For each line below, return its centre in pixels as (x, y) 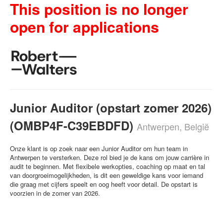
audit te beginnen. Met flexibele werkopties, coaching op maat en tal (108, 166)
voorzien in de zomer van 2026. (55, 193)
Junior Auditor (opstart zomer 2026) (111, 108)
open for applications (84, 27)
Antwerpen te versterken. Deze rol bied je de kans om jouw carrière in (110, 157)
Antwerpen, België (173, 126)
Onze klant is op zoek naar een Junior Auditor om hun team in (99, 148)
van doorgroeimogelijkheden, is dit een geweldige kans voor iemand (107, 175)
